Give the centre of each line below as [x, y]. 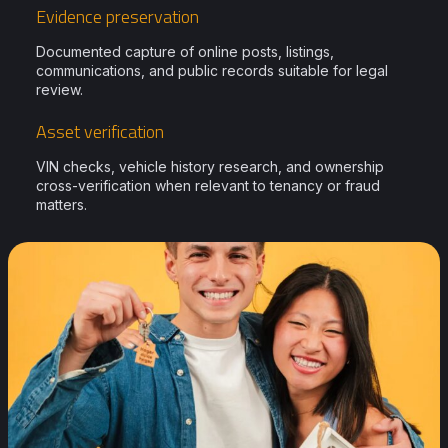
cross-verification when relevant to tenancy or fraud [208, 185]
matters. [61, 204]
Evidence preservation [117, 16]
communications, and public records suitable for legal [212, 70]
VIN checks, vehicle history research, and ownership [210, 166]
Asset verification [100, 131]
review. [59, 89]
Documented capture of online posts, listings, [185, 51]
